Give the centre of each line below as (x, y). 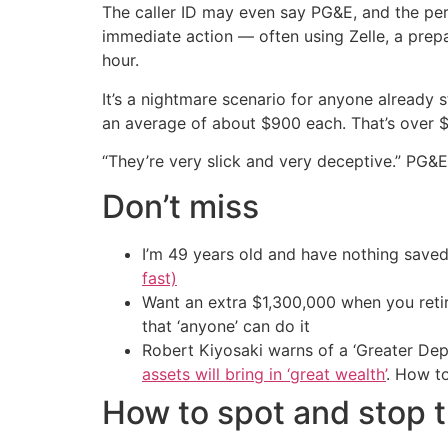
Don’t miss (180, 206)
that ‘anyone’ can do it (226, 325)
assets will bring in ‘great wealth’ (264, 373)
